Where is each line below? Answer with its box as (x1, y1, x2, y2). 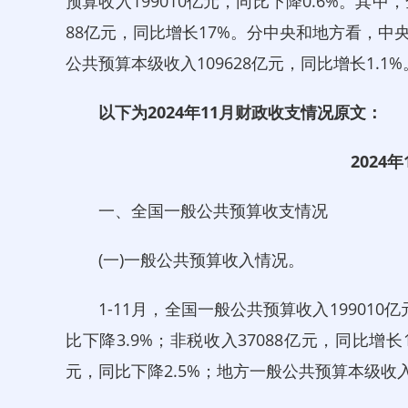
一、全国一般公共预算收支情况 (66, 199, 328, 221)
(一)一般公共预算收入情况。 (66, 249, 304, 270)
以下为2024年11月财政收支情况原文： (98, 101, 382, 123)
